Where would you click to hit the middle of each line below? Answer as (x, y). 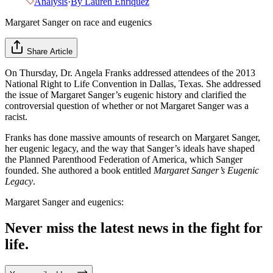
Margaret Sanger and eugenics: (64, 202)
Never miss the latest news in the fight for (134, 228)
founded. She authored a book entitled (79, 170)
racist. (16, 116)
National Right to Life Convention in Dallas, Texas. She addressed (133, 83)
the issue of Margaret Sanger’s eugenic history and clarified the (126, 94)
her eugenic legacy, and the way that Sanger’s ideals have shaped (130, 148)
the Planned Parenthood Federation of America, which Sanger (124, 159)
